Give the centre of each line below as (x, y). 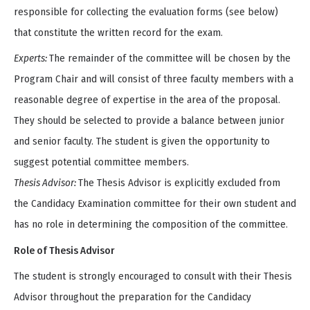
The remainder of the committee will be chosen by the (170, 58)
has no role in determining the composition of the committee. (151, 225)
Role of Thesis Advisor (64, 250)
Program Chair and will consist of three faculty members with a (154, 79)
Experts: (31, 58)
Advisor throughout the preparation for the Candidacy (133, 297)
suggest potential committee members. (101, 162)
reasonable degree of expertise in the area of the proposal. (147, 100)
